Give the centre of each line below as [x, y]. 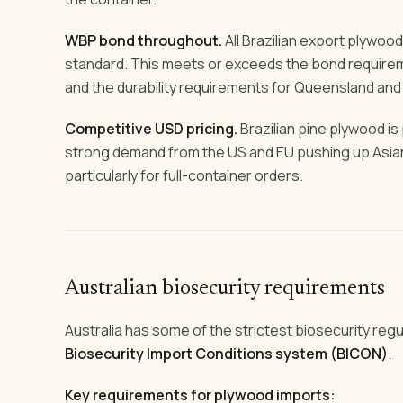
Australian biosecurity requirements [225, 288]
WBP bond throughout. [143, 40]
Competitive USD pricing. [151, 128]
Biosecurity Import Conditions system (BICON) [226, 353]
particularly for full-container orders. [184, 175]
